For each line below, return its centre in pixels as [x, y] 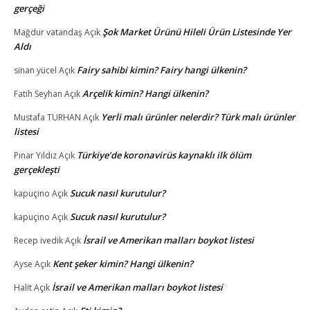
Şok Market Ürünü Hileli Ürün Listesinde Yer [197, 31]
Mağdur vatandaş [48, 32]
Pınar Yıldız [35, 155]
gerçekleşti [37, 169]
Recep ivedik [38, 240]
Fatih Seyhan [38, 93]
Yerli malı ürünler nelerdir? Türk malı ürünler [198, 117]
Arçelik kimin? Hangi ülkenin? [145, 93]
